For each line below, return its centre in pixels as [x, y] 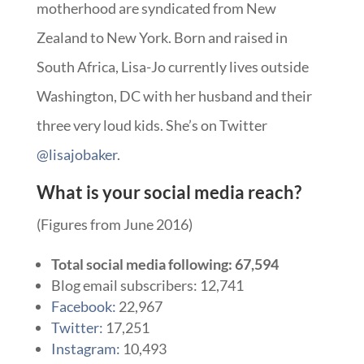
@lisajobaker [76, 154]
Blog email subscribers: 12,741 [147, 285]
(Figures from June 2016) [114, 224]
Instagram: [85, 348]
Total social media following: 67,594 [165, 264]
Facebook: [83, 306]
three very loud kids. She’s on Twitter [152, 125]
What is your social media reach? [170, 192]
